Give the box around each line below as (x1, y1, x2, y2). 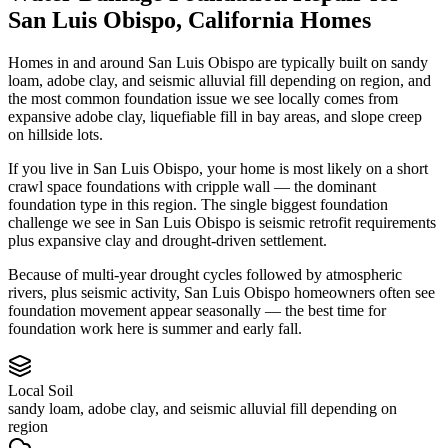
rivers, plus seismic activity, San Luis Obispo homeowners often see (8, 283, 435, 301)
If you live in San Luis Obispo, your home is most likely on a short (8, 159, 428, 177)
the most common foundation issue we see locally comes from (8, 89, 398, 107)
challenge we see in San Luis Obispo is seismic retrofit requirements (8, 213, 436, 231)
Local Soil (8, 381, 73, 399)
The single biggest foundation (201, 195, 388, 213)
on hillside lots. (8, 125, 103, 143)
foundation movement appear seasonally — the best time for (8, 301, 386, 319)
